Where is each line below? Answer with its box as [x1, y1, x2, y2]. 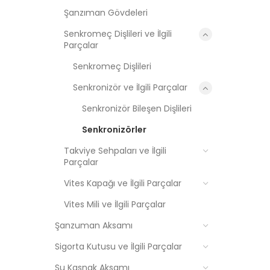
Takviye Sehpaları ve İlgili [64, 145, 166, 157]
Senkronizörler [82, 124, 146, 136]
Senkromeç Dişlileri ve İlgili [64, 28, 172, 40]
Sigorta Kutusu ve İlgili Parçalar [55, 240, 182, 253]
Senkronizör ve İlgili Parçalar [73, 81, 187, 93]
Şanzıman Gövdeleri [64, 7, 148, 19]
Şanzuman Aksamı [55, 219, 133, 231]
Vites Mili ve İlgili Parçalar [64, 198, 166, 210]
